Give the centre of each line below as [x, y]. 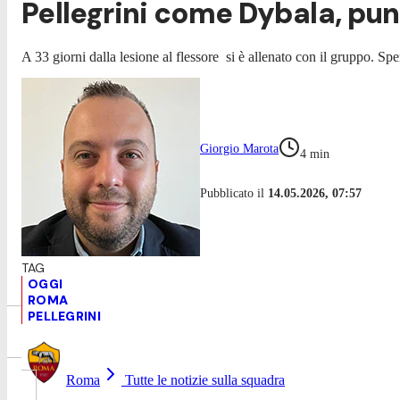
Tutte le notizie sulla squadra [203, 379]
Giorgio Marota [239, 148]
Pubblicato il [234, 193]
